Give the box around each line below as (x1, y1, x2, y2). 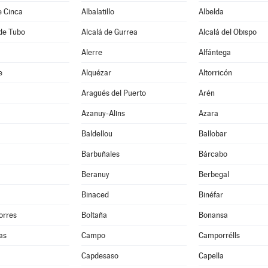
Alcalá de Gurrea (81, 28, 138, 36)
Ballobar (198, 129, 227, 138)
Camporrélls (198, 231, 240, 240)
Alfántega (198, 48, 231, 57)
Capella (198, 251, 224, 260)
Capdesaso (81, 251, 118, 260)
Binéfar (198, 190, 223, 199)
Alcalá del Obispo (198, 28, 257, 36)
